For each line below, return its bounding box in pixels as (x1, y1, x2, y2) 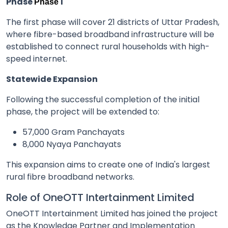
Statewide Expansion (6, 73, 98, 85)
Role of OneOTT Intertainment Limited (6, 190, 194, 205)
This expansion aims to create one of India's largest (6, 158, 210, 170)
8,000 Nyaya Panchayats (22, 138, 121, 150)
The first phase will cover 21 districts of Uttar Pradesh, (6, 16, 219, 28)
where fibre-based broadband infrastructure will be (6, 28, 214, 40)
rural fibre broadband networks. (6, 170, 134, 183)
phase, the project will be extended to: (6, 105, 159, 118)
